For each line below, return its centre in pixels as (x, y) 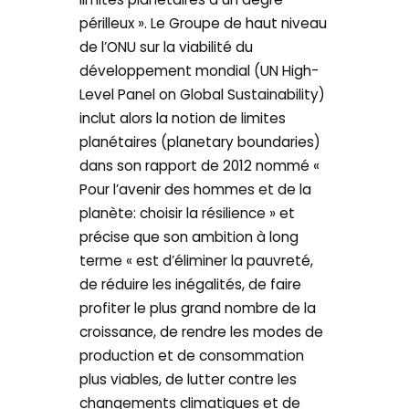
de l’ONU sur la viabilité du (167, 47)
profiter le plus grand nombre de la (198, 308)
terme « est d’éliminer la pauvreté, (197, 261)
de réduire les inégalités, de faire (191, 284)
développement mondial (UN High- (199, 71)
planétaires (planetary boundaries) (200, 142)
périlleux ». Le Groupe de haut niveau (204, 23)
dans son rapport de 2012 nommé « (200, 166)
